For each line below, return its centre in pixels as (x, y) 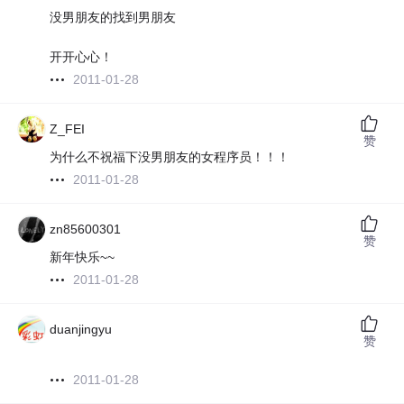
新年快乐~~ (83, 257)
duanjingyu (81, 330)
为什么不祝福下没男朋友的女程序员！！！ (170, 157)
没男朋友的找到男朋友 (113, 18)
